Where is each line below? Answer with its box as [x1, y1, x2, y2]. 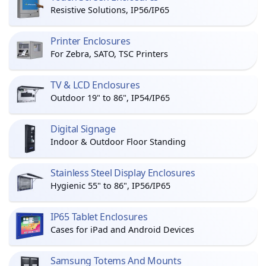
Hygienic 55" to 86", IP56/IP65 [50, 180, 170, 191]
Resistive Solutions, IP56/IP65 [50, 4, 169, 15]
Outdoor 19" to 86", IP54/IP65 [50, 92, 170, 103]
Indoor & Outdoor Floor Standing [50, 136, 186, 147]
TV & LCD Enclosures [50, 78, 140, 91]
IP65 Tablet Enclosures [50, 210, 148, 223]
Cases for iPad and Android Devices [50, 224, 194, 235]
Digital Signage [50, 122, 116, 135]
